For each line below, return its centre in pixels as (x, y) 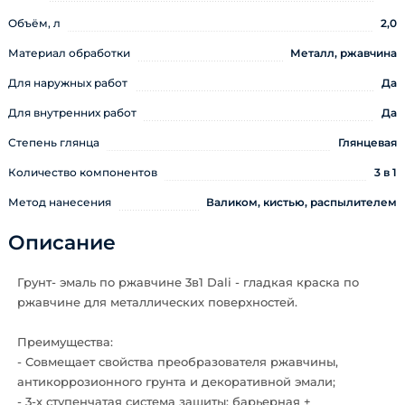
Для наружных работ (68, 83)
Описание (62, 243)
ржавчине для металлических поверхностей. (157, 302)
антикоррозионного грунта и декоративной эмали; (176, 381)
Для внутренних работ (72, 113)
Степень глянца (54, 142)
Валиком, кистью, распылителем (301, 202)
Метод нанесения (60, 202)
